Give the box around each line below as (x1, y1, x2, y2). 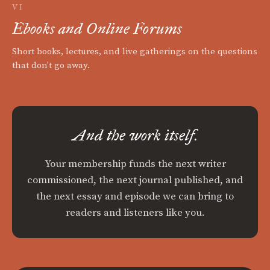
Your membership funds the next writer (44, 157, 226, 171)
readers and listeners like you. (65, 206, 205, 219)
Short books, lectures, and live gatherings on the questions (12, 45, 257, 57)
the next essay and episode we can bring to (36, 189, 234, 203)
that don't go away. (12, 59, 90, 71)
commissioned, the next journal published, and (27, 173, 243, 187)
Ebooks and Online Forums (12, 18, 183, 38)
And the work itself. (72, 125, 198, 145)
